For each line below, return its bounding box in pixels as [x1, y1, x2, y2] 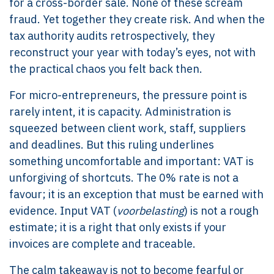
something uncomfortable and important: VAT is [9, 154, 254, 168]
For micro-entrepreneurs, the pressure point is [9, 87, 247, 102]
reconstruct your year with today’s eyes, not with [9, 45, 256, 59]
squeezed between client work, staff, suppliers [9, 120, 246, 135]
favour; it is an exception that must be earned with [9, 187, 264, 201]
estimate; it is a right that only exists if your [9, 220, 226, 234]
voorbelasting [117, 203, 184, 218]
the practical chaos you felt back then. [9, 61, 202, 76]
